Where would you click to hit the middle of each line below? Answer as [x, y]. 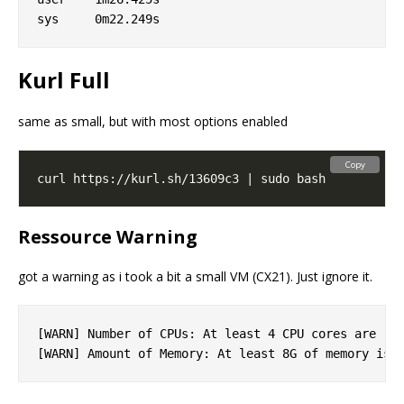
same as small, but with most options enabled [153, 122]
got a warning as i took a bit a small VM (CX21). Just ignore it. [195, 277]
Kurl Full [64, 80]
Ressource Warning [108, 237]
